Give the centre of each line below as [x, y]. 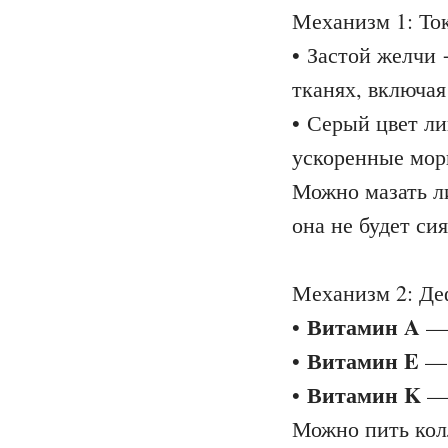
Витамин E [363, 360]
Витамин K [364, 394]
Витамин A [363, 326]
